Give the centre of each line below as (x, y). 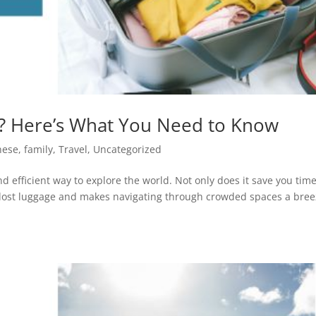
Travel (73, 150)
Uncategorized (128, 150)
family (39, 150)
